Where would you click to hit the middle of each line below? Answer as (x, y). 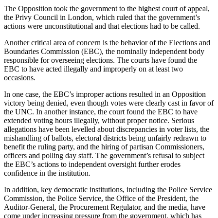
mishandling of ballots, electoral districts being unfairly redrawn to (105, 138)
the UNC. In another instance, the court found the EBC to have (101, 111)
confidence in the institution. (49, 173)
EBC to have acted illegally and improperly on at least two (93, 69)
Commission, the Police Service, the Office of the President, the (101, 198)
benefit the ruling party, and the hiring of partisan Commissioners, (104, 146)
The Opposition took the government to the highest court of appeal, (107, 8)
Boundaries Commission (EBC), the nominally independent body (104, 51)
